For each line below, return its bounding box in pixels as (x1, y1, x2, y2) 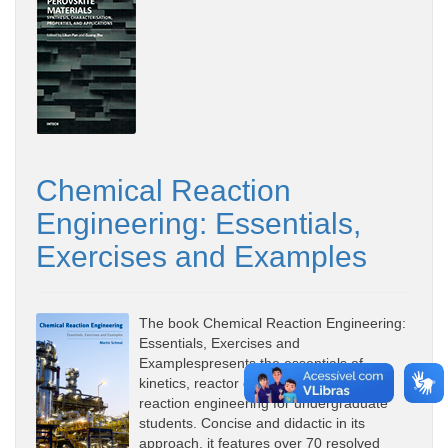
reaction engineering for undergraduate (139, 394, 388, 411)
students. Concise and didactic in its (139, 414, 365, 431)
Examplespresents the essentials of (139, 354, 363, 371)
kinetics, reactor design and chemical (139, 374, 373, 391)
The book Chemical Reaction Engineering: (139, 314, 406, 331)
